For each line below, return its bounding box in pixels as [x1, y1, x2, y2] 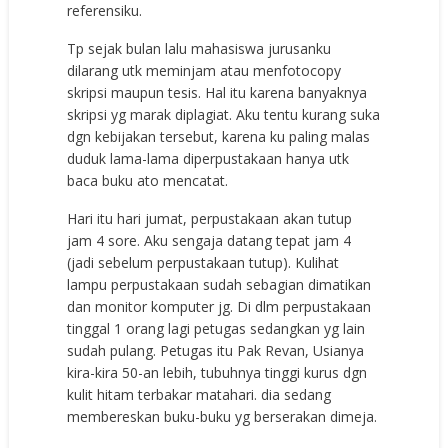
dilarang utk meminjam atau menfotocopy [67, 60, 342, 80]
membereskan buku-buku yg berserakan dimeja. [67, 406, 378, 426]
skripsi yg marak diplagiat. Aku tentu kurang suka [67, 104, 381, 124]
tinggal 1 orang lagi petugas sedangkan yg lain [67, 318, 366, 338]
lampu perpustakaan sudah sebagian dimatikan [67, 274, 372, 294]
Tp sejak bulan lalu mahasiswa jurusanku [67, 38, 332, 58]
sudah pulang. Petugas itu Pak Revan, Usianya [67, 340, 365, 360]
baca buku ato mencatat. [67, 170, 229, 190]
